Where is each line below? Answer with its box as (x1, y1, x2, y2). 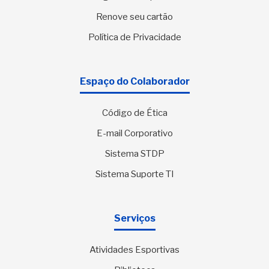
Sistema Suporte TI (95, 168, 174, 180)
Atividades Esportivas (89, 244, 180, 255)
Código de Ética (101, 107, 168, 118)
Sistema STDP (104, 148, 165, 159)
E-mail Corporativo (96, 127, 173, 139)
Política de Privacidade (88, 31, 181, 43)
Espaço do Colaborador (79, 75, 190, 87)
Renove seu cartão (96, 11, 173, 22)
